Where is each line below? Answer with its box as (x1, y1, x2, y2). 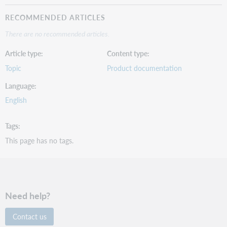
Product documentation (107, 62, 182, 73)
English (5, 95, 27, 105)
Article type (5, 48, 42, 59)
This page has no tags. (5, 135, 74, 145)
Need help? (5, 188, 51, 202)
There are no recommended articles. (5, 28, 110, 39)
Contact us (12, 211, 47, 222)
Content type (107, 48, 148, 59)
